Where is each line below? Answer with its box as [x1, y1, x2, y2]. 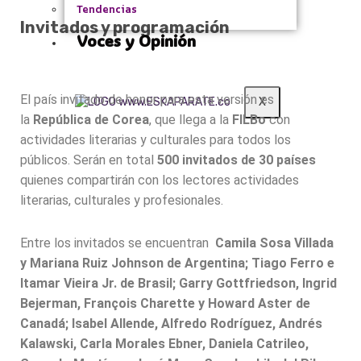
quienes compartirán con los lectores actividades [20, 172, 299, 189]
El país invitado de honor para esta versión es [20, 92, 274, 108]
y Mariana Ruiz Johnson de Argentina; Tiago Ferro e [20, 255, 334, 272]
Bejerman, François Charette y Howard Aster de [20, 296, 310, 312]
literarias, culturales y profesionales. [20, 193, 223, 209]
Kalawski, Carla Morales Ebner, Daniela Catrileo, [20, 336, 309, 352]
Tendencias [77, 2, 137, 17]
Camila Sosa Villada [215, 235, 334, 251]
